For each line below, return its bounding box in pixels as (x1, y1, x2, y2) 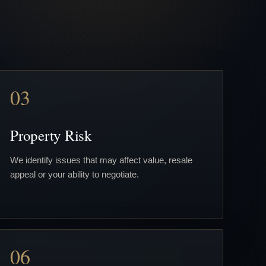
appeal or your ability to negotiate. (10, 169, 139, 179)
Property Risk (10, 125, 92, 145)
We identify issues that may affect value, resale (10, 154, 192, 165)
